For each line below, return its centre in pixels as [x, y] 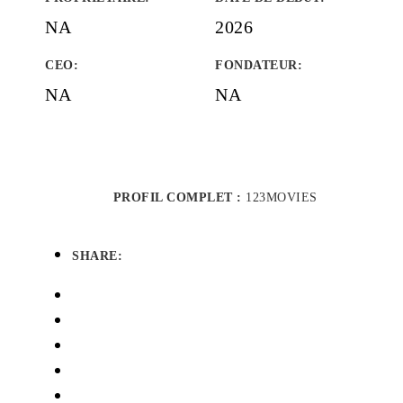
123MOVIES [282, 197]
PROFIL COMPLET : [179, 197]
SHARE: [97, 256]
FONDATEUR [256, 65]
